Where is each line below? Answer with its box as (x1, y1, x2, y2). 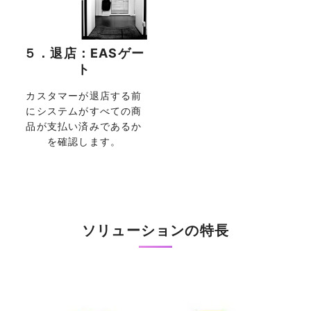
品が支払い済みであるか (26, 119, 142, 132)
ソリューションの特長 (82, 221, 229, 239)
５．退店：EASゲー (24, 45, 144, 60)
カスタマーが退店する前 (26, 89, 142, 101)
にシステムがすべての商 (26, 104, 142, 117)
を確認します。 (47, 135, 121, 147)
